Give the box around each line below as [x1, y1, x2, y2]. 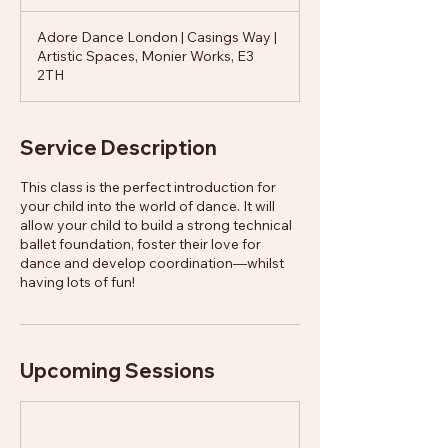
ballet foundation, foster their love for [20, 235, 261, 253]
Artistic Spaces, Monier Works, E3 [37, 47, 254, 65]
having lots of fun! [20, 273, 135, 291]
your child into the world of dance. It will [20, 197, 275, 215]
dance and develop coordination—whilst [20, 254, 284, 272]
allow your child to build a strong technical [20, 216, 292, 234]
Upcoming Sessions [20, 358, 215, 383]
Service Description [20, 135, 217, 160]
